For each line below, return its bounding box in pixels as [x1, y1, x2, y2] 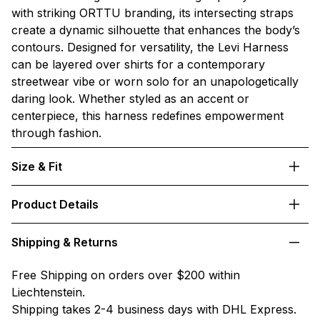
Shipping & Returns [11, 235, 118, 250]
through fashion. [11, 126, 101, 141]
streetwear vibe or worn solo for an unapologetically [11, 74, 299, 89]
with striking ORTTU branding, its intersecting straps [11, 6, 294, 21]
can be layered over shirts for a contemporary [11, 57, 265, 72]
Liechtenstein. [11, 285, 85, 300]
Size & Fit [11, 159, 62, 174]
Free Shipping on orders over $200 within [11, 268, 240, 283]
